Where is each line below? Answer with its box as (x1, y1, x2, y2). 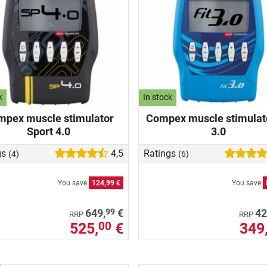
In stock (143, 92, 173, 103)
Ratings (144, 147, 178, 159)
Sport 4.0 (27, 125, 70, 138)
